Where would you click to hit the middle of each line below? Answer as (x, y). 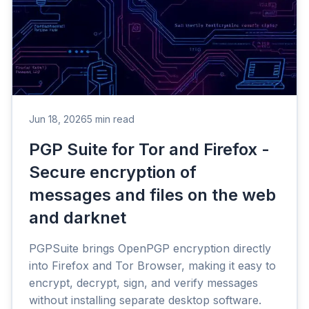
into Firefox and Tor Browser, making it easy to (152, 266)
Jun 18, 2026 (58, 119)
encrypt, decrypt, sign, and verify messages (143, 283)
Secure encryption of (113, 172)
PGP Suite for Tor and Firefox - (149, 150)
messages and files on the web (152, 195)
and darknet (78, 218)
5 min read (111, 119)
